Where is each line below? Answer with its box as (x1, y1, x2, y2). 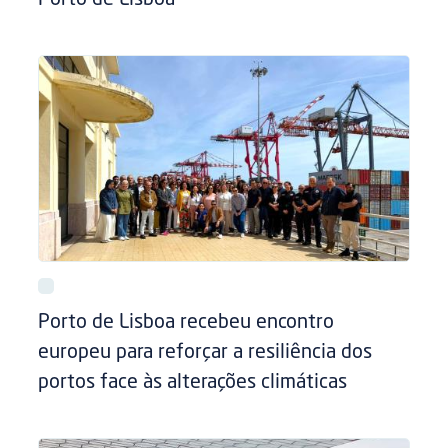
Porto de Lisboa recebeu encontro (38, 312, 335, 333)
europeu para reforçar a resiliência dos (38, 342, 373, 363)
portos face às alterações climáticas (38, 372, 348, 393)
